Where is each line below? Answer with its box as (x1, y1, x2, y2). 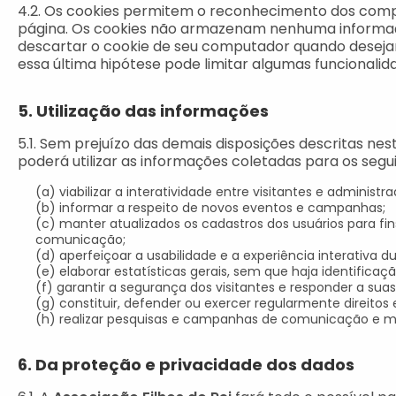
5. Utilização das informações (18, 100, 269, 122)
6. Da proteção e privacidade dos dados (18, 354, 354, 376)
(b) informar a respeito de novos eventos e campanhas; (35, 199, 385, 217)
